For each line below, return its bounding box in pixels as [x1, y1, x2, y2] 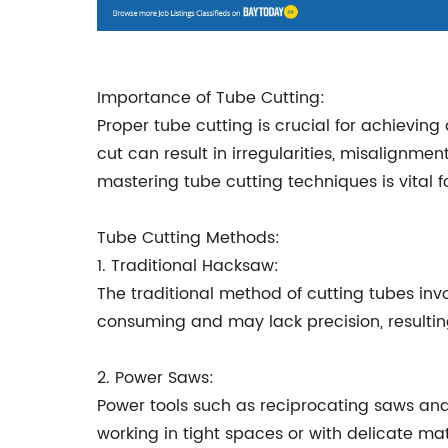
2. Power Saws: [97, 365, 214, 391]
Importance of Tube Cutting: [97, 85, 325, 111]
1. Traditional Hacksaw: [97, 253, 279, 279]
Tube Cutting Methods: [97, 225, 280, 251]
